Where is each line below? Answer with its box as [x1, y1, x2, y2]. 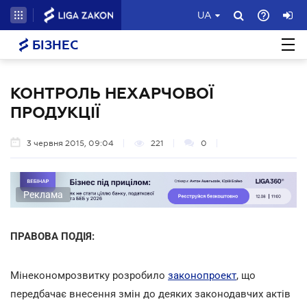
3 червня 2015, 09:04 [27, 138, 114, 148]
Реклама [23, 188, 63, 200]
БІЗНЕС [29, 38, 78, 52]
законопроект [168, 269, 236, 282]
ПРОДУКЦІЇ [10, 103, 100, 121]
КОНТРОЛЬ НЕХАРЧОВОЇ [10, 84, 214, 102]
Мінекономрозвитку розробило [10, 269, 168, 282]
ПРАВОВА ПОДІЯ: [10, 230, 95, 243]
